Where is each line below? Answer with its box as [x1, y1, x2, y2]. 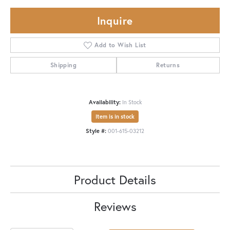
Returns [156, 61, 180, 69]
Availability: [88, 98, 121, 106]
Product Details [74, 171, 156, 188]
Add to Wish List [94, 41, 146, 49]
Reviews [93, 198, 137, 215]
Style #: [86, 126, 106, 135]
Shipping [50, 61, 76, 69]
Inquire [97, 13, 133, 28]
